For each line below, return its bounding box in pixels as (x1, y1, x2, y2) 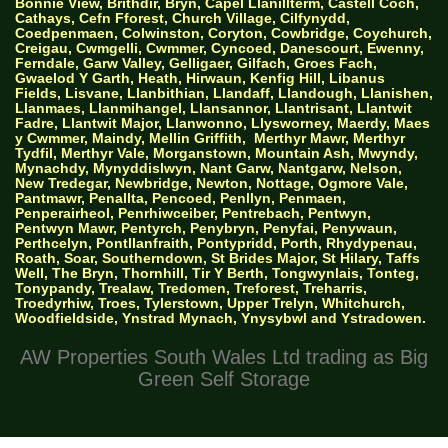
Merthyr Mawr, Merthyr (254, 130, 405, 147)
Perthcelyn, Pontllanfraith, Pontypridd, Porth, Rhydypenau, (15, 235, 417, 252)
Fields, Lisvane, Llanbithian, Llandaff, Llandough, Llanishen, (15, 85, 433, 102)
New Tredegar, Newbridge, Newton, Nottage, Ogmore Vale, (15, 175, 408, 192)
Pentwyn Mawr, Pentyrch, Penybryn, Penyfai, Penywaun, (15, 220, 397, 237)
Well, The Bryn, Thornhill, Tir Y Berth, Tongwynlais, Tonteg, (15, 265, 419, 282)
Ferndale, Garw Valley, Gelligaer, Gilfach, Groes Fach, (15, 55, 377, 72)
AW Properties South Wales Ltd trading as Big (20, 346, 428, 369)
